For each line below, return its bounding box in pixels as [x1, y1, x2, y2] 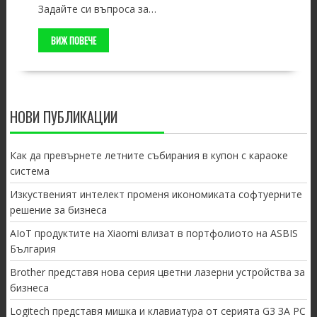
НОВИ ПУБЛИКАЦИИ [9, 106, 117, 128]
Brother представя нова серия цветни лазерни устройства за [9, 265, 305, 279]
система [9, 164, 50, 178]
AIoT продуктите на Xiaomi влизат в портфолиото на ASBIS [9, 226, 298, 241]
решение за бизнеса [9, 203, 107, 217]
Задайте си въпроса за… [38, 2, 156, 16]
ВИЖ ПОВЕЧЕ [50, 33, 96, 48]
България [9, 242, 56, 256]
